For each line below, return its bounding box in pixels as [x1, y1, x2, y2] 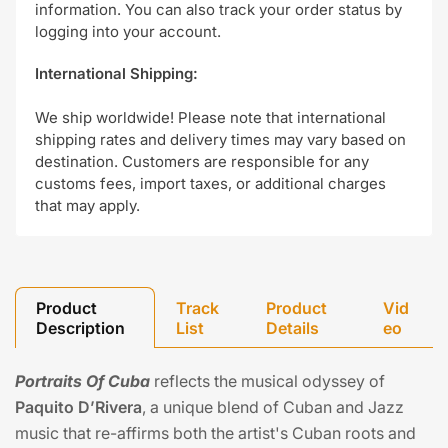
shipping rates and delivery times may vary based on [35, 130, 406, 150]
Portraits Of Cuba [15, 371, 150, 392]
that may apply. [35, 196, 140, 216]
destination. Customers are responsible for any [35, 152, 369, 172]
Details [266, 318, 320, 339]
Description [36, 318, 125, 339]
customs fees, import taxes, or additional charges [35, 174, 386, 194]
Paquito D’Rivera [15, 397, 142, 418]
